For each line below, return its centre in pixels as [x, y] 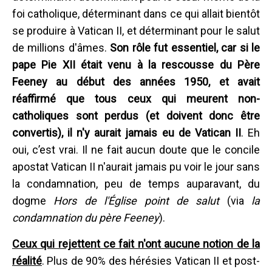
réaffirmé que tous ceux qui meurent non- [136, 98]
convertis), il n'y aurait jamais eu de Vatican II [127, 132]
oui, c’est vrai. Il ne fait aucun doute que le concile [136, 149]
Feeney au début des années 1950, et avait [136, 81]
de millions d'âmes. [61, 47]
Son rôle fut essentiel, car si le [185, 47]
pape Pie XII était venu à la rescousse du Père [136, 64]
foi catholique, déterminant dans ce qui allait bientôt [136, 13]
